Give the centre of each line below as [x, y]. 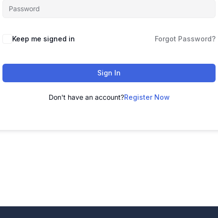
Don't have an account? [86, 97]
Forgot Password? [185, 39]
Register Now [147, 97]
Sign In [109, 73]
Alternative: [23, 36]
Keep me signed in [44, 39]
